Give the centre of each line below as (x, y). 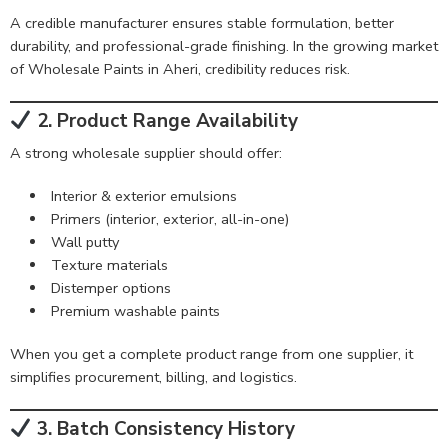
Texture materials (109, 264)
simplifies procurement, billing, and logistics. (153, 376)
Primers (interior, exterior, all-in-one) (169, 218)
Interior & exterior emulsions (143, 195)
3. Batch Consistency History (163, 429)
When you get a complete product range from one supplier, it (211, 353)
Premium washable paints (135, 310)
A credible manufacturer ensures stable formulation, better (202, 22)
